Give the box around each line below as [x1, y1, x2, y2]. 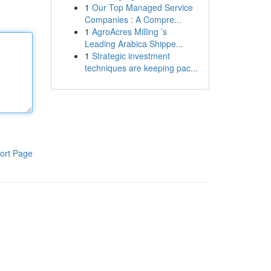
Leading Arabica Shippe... [84, 38, 183, 50]
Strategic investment [91, 50, 170, 62]
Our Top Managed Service [91, 1, 193, 13]
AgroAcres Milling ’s [91, 25, 167, 38]
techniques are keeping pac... [84, 62, 198, 74]
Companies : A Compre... [84, 13, 181, 25]
